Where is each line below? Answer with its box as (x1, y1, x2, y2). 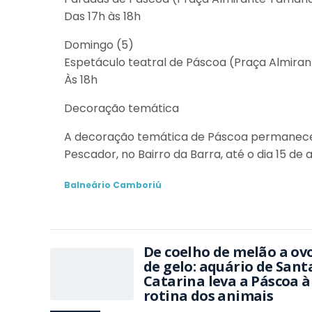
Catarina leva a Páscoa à (143, 272, 311, 290)
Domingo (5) (64, 37, 134, 53)
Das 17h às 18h (64, 8, 141, 24)
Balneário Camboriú (64, 179, 162, 191)
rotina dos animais (143, 286, 274, 305)
